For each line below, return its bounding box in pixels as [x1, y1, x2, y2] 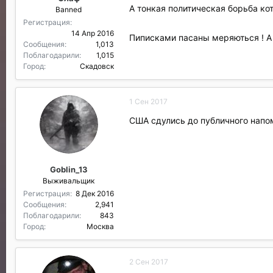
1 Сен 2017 [129, 97, 168, 106]
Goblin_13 [49, 164, 88, 174]
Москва [87, 221, 114, 231]
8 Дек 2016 [76, 188, 114, 198]
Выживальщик [43, 175, 94, 185]
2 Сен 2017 [129, 257, 168, 266]
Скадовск [80, 62, 114, 71]
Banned [55, 5, 82, 14]
